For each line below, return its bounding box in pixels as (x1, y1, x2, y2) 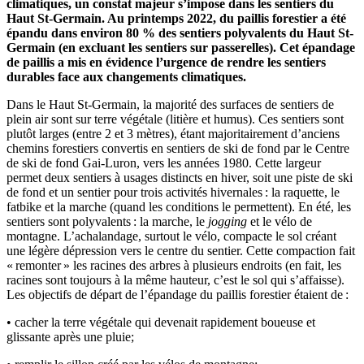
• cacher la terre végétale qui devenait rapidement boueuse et (6, 314, 315, 329)
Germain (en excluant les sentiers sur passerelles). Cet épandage (6, 40, 355, 54)
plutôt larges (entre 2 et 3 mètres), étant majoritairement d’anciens (6, 126, 340, 141)
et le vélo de (247, 214, 312, 228)
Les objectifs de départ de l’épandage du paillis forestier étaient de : (6, 287, 349, 301)
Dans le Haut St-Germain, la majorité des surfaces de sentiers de (6, 97, 334, 111)
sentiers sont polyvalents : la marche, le (6, 214, 208, 228)
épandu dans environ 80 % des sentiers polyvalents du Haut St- (6, 25, 353, 40)
